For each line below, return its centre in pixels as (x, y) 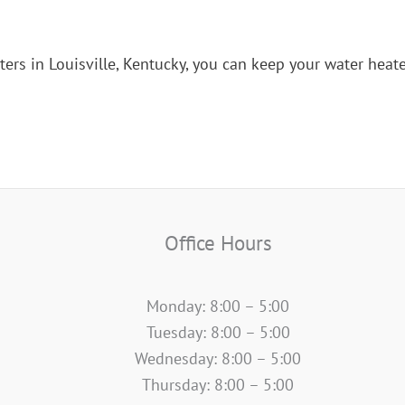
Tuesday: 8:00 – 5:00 (218, 332)
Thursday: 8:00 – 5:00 (218, 384)
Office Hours (218, 242)
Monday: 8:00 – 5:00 (218, 306)
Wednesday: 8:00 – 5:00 (218, 358)
